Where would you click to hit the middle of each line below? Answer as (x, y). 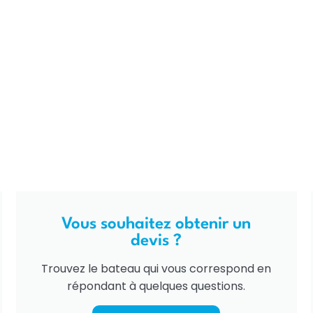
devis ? (156, 241)
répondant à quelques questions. (156, 286)
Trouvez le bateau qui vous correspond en (156, 269)
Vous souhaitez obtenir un (156, 225)
